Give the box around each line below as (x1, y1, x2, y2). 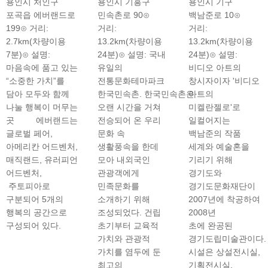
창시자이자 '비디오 (188, 76, 260, 86)
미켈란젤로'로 (188, 102, 241, 112)
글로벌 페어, (6, 129, 53, 138)
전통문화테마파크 (97, 76, 165, 86)
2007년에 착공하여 (188, 194, 261, 204)
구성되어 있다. (6, 221, 61, 230)
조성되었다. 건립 (97, 208, 161, 217)
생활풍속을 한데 (97, 142, 159, 151)
